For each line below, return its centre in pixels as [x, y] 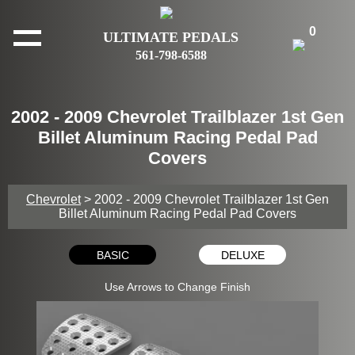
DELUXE [242, 255]
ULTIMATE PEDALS [171, 37]
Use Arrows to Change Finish [177, 287]
